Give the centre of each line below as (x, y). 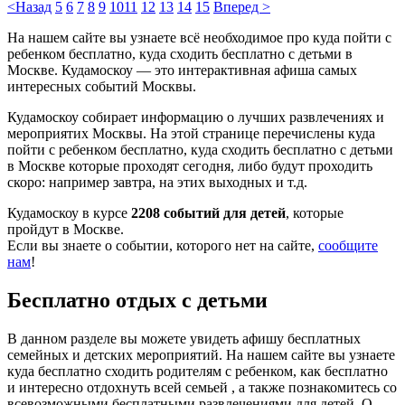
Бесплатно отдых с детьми (137, 300)
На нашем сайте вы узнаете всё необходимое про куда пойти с (199, 37)
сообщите (348, 245)
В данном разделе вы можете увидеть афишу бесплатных (184, 338)
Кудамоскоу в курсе (69, 212)
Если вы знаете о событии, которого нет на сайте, (163, 245)
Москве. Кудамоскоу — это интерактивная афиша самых (182, 70)
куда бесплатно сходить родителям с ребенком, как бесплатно (198, 371)
